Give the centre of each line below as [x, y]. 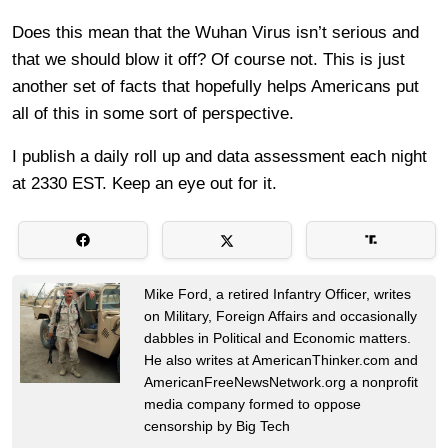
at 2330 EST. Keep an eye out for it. [144, 183]
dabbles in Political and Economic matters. [277, 337]
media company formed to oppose [252, 403]
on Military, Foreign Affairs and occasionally [280, 315]
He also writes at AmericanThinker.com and [281, 359]
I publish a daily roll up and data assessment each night [219, 156]
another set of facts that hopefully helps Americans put [215, 86]
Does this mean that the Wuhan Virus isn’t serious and [215, 32]
